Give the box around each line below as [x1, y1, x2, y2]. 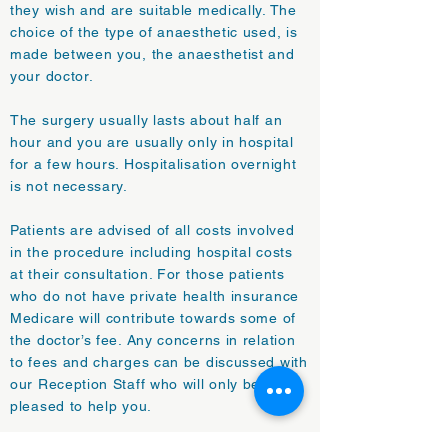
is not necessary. [10, 178, 128, 194]
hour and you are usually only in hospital [10, 134, 294, 150]
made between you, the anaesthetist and [10, 46, 295, 62]
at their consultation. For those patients [10, 266, 285, 282]
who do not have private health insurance [10, 288, 299, 304]
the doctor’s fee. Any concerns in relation [10, 332, 296, 348]
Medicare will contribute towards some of [10, 310, 296, 326]
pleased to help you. [10, 398, 152, 414]
